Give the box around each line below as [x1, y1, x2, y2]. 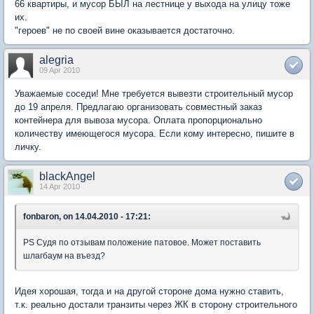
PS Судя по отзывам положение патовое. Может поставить [23, 237, 261, 247]
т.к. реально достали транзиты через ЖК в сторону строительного [15, 299, 297, 310]
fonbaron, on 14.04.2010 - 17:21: [23, 211, 151, 221]
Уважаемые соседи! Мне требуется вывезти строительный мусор [15, 88, 293, 99]
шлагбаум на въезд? [23, 250, 105, 261]
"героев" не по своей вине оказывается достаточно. [15, 25, 235, 36]
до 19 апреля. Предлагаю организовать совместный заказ [15, 101, 262, 112]
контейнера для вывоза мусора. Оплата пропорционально [15, 114, 262, 125]
